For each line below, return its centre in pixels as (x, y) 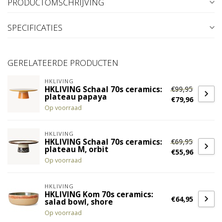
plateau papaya (76, 97)
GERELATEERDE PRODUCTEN (63, 63)
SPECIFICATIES (35, 28)
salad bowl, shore (79, 202)
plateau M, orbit (77, 150)
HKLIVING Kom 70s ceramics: (99, 195)
